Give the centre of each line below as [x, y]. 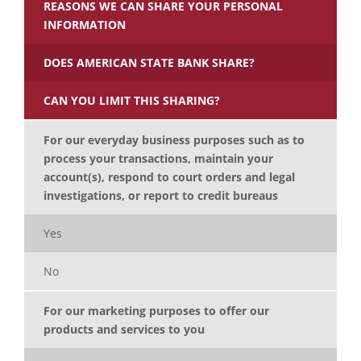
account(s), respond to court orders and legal [169, 177]
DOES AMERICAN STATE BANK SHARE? [149, 63]
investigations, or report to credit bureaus [161, 196]
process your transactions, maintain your [158, 159]
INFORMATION [85, 25]
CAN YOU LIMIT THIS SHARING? [132, 101]
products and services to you [124, 330]
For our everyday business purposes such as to [174, 140]
